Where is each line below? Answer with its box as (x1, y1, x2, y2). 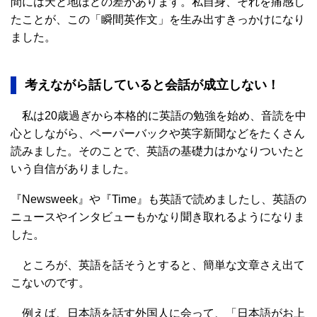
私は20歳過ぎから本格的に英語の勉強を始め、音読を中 (11, 109, 306, 122)
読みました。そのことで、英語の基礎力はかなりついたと (11, 144, 305, 157)
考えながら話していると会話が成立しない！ (25, 77, 279, 92)
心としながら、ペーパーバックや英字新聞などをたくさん (11, 127, 305, 139)
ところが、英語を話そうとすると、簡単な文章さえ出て (11, 258, 305, 271)
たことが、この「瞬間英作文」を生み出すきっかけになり (11, 13, 305, 25)
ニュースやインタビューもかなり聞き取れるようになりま (11, 210, 305, 223)
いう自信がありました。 (11, 162, 135, 175)
